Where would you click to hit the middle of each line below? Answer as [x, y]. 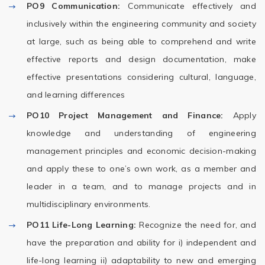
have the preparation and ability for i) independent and [141, 243]
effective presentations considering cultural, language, [141, 77]
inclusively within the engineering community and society [141, 24]
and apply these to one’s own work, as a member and [141, 169]
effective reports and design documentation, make [141, 59]
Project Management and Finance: [141, 115]
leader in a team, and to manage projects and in [141, 186]
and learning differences [76, 95]
